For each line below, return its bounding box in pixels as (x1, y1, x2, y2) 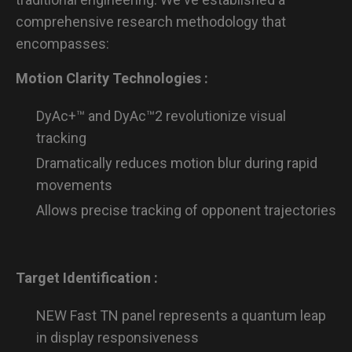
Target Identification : (16, 269, 161, 286)
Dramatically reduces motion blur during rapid (36, 155, 317, 171)
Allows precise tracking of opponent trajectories (36, 202, 336, 218)
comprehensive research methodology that (16, 13, 286, 30)
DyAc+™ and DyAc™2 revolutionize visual (36, 108, 286, 124)
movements (36, 177, 112, 193)
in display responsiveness (36, 329, 199, 346)
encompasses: (16, 35, 109, 52)
